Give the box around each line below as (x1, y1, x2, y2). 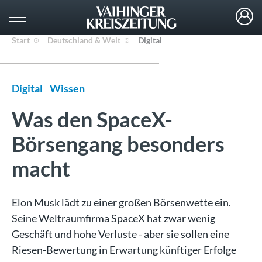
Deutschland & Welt (47, 35, 120, 45)
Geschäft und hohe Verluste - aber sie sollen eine (12, 227, 229, 240)
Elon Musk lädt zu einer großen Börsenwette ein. (12, 196, 231, 209)
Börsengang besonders (12, 131, 225, 157)
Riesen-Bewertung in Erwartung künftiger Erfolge (12, 243, 236, 256)
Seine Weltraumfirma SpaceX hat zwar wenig (12, 212, 215, 225)
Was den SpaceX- (12, 106, 173, 132)
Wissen (50, 82, 85, 95)
